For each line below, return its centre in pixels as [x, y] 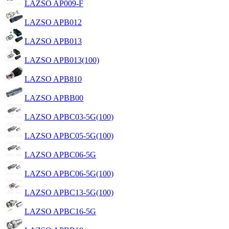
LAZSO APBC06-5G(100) [69, 173]
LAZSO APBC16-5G [60, 211]
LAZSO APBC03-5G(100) [69, 117]
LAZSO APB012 [53, 22]
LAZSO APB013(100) [62, 60]
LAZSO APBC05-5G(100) [69, 135]
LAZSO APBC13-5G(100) [69, 192]
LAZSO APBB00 [54, 98]
